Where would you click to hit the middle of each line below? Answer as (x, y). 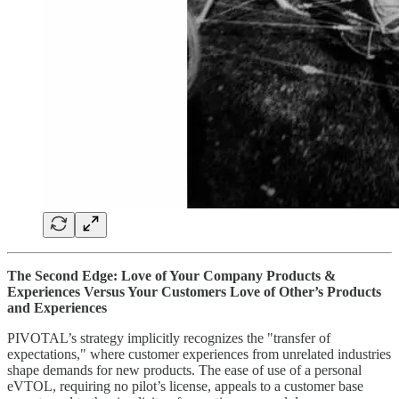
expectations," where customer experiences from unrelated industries (199, 354)
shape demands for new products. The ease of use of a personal (184, 370)
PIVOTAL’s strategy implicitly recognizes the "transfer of (169, 338)
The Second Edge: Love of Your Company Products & (171, 275)
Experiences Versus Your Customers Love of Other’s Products (194, 291)
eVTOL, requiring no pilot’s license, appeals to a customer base (185, 386)
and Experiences (57, 307)
